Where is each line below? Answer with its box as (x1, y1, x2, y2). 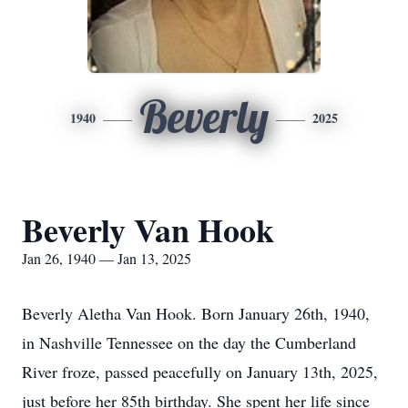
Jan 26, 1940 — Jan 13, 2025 (22, 249, 191, 268)
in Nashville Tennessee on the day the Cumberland (22, 331, 356, 353)
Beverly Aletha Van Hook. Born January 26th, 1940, (22, 302, 370, 324)
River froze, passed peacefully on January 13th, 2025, (22, 361, 378, 382)
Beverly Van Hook (22, 206, 274, 253)
